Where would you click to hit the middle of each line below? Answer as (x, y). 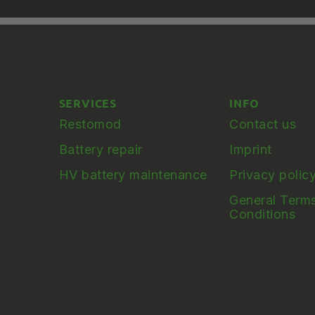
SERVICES (88, 103)
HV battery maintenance (133, 174)
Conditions (263, 214)
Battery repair (101, 149)
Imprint (251, 149)
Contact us (263, 124)
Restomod (90, 124)
